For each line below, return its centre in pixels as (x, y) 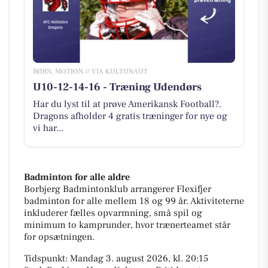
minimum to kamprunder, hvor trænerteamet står (127, 225)
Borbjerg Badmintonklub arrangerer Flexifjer (118, 189)
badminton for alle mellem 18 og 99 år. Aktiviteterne (134, 201)
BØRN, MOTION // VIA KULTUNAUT (90, 71)
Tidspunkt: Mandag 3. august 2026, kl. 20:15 (116, 259)
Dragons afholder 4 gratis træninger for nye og (130, 116)
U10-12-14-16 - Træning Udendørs (117, 87)
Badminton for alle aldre (77, 177)
